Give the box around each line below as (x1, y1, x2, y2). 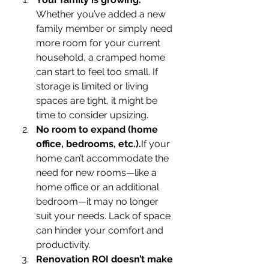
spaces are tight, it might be (36, 94, 160, 106)
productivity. (36, 238, 91, 250)
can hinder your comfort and (36, 224, 166, 236)
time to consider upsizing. (36, 109, 148, 121)
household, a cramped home (36, 51, 168, 63)
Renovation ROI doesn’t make (36, 253, 175, 265)
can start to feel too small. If (36, 65, 160, 77)
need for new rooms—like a (36, 166, 159, 178)
